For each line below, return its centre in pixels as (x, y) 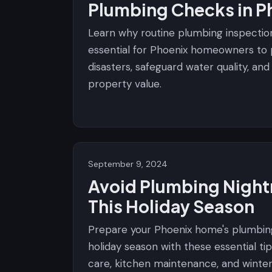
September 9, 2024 (128, 164)
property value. (125, 84)
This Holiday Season (171, 206)
